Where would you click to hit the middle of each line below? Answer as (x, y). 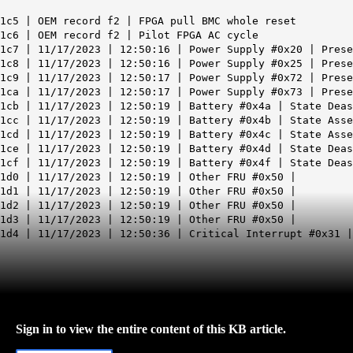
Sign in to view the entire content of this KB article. (151, 329)
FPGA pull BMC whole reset (217, 20)
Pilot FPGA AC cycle (199, 35)
